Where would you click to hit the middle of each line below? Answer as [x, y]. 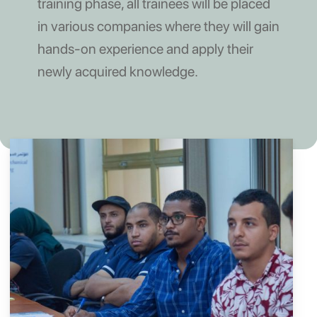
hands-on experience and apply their [145, 49]
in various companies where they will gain [158, 27]
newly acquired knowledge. [117, 72]
